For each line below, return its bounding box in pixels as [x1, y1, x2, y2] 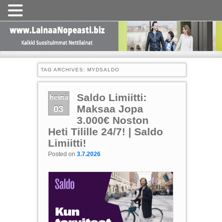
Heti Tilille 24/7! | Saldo [48, 126, 163, 137]
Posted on [48, 151, 77, 158]
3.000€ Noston [76, 114, 149, 126]
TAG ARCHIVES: [40, 67, 87, 72]
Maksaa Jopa [76, 103, 143, 114]
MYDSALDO [87, 67, 119, 72]
